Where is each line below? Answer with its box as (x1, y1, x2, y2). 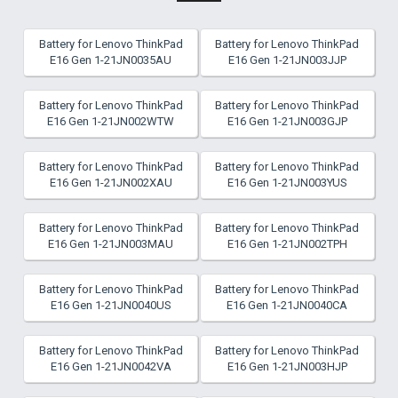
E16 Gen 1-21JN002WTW (47, 115, 175, 128)
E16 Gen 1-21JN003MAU (48, 237, 174, 251)
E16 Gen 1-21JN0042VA (50, 360, 171, 373)
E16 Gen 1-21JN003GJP (227, 115, 347, 128)
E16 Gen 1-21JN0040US (50, 298, 171, 312)
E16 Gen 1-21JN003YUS (227, 176, 347, 189)
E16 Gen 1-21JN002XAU (49, 176, 172, 189)
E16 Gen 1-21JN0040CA (227, 298, 348, 312)
